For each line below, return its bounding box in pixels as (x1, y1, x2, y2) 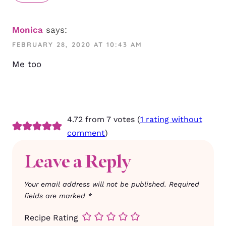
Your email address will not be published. (24, 180, 166, 189)
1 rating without (140, 115, 202, 125)
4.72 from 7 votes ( (67, 115, 140, 125)
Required (169, 180, 199, 189)
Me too (12, 59, 41, 70)
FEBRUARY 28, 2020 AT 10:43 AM (12, 40, 142, 49)
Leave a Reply (24, 150, 131, 174)
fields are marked (24, 192, 88, 200)
